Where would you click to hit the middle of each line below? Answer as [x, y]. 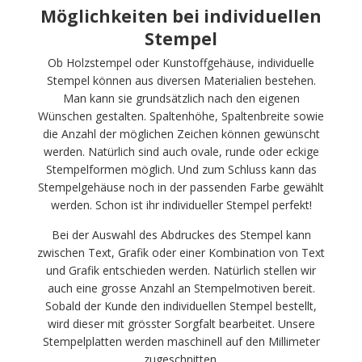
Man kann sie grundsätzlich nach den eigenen [181, 98]
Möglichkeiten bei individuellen [181, 16]
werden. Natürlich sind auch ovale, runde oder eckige [181, 151]
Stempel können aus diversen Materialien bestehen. [181, 80]
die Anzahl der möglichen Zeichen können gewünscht [181, 133]
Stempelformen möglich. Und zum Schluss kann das [181, 169]
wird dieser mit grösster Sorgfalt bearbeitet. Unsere [181, 323]
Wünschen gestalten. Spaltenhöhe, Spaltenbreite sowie [181, 116]
